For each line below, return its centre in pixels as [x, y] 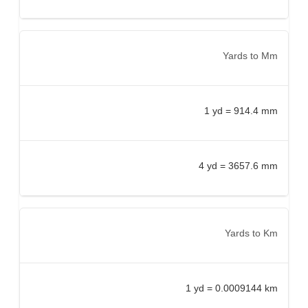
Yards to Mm [250, 55]
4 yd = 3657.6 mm [238, 165]
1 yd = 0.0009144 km [232, 288]
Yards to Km [251, 233]
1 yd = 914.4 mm [241, 110]
